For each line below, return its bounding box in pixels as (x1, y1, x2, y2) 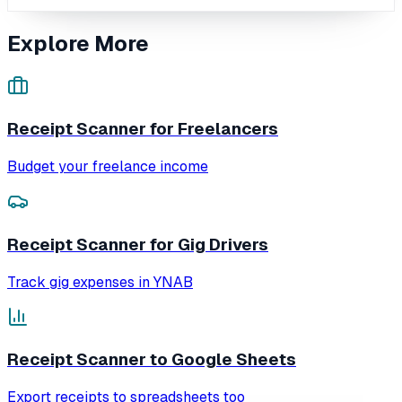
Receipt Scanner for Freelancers (7, 118, 278, 141)
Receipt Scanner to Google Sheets (7, 348, 296, 371)
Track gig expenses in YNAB (7, 272, 193, 292)
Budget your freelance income (7, 157, 208, 177)
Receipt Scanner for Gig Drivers (7, 232, 268, 256)
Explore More (7, 29, 149, 57)
